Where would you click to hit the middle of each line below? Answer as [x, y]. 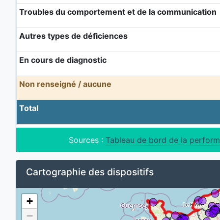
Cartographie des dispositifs [90, 172]
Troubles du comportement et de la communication [118, 12]
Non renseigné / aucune [65, 84]
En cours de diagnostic [63, 60]
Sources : [87, 140]
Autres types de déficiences [73, 36]
